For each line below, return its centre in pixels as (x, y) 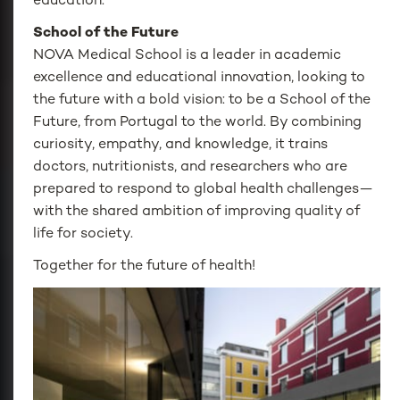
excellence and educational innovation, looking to (200, 79)
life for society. (83, 235)
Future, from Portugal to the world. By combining (198, 123)
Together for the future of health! (145, 267)
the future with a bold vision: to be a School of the (202, 101)
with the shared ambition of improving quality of (197, 212)
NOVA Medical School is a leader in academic (187, 56)
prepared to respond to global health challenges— (204, 190)
